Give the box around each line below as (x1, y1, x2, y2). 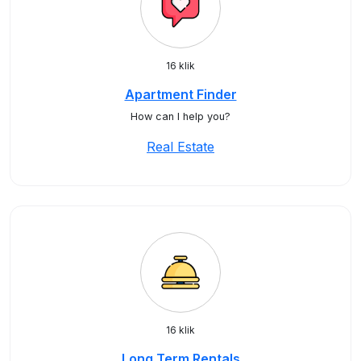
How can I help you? (131, 110, 230, 122)
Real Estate (147, 139, 214, 155)
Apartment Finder (124, 86, 237, 102)
